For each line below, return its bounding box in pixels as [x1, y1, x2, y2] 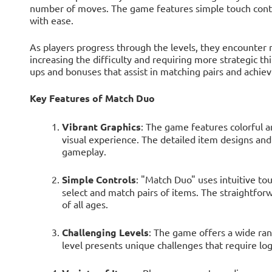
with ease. [29, 14, 73, 27]
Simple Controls [61, 173, 136, 186]
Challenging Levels [61, 226, 149, 239]
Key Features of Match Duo [29, 92, 155, 105]
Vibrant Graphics [61, 120, 141, 134]
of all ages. [61, 198, 108, 211]
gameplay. [61, 145, 106, 158]
